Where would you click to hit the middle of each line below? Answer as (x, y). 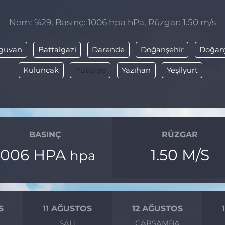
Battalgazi (57, 50)
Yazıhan (136, 71)
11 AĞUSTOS (68, 209)
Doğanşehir (162, 50)
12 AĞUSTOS (158, 209)
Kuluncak (41, 71)
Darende (108, 50)
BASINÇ (45, 135)
